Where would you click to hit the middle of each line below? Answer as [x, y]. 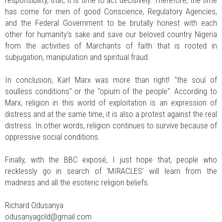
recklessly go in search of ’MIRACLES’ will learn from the [111, 171]
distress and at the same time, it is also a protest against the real [111, 114]
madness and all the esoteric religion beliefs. [77, 182]
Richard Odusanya [34, 205]
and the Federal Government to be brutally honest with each [111, 23]
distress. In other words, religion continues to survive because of [111, 125]
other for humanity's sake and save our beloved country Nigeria [111, 34]
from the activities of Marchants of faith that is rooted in [111, 45]
